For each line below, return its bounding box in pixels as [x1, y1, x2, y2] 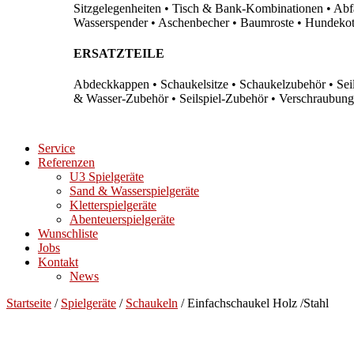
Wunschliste [38, 227, 98, 241]
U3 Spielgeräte [70, 170, 144, 184]
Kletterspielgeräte [70, 198, 156, 213]
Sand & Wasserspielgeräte [70, 184, 199, 198]
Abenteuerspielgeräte [70, 213, 175, 227]
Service [38, 141, 75, 156]
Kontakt [38, 255, 78, 269]
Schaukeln [126, 296, 178, 311]
